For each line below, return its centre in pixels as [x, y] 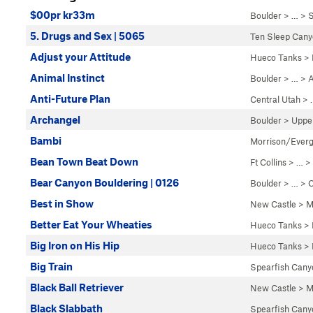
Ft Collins [268, 162]
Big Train [51, 266]
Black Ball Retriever [77, 287]
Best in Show [62, 203]
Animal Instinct [67, 78]
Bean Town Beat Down [84, 161]
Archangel [55, 119]
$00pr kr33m [63, 15]
